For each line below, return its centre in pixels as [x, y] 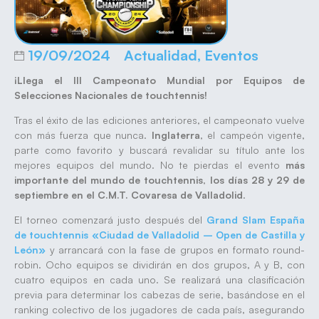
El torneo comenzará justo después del [111, 220]
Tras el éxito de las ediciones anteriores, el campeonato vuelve [159, 120]
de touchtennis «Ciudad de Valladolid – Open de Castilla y [159, 235]
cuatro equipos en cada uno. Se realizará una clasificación [159, 280]
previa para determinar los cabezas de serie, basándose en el [159, 295]
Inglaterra [176, 135]
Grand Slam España [256, 220]
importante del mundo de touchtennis [109, 180]
